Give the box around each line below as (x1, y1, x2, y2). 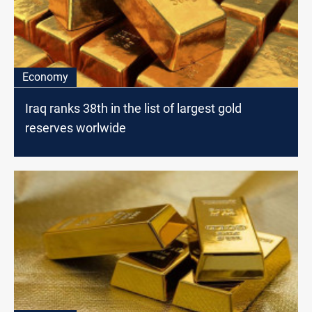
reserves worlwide (25, 120, 126, 135)
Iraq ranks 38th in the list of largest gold (25, 100, 242, 116)
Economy (22, 70, 68, 84)
